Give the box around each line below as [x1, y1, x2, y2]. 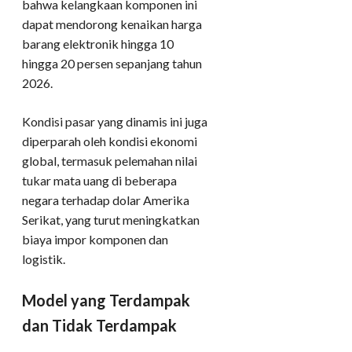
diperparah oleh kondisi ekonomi [22, 133, 197, 148]
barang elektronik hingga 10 [22, 35, 174, 51]
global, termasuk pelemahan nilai [22, 152, 197, 168]
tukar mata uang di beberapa [22, 172, 177, 188]
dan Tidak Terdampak [22, 315, 177, 335]
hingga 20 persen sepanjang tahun [22, 55, 202, 71]
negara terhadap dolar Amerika [22, 192, 189, 207]
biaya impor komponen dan [22, 231, 168, 247]
